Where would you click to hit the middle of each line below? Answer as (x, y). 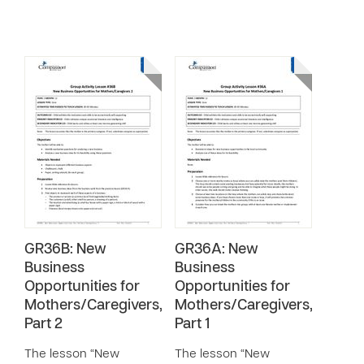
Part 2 (43, 325)
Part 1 (192, 325)
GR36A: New (217, 250)
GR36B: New (65, 250)
